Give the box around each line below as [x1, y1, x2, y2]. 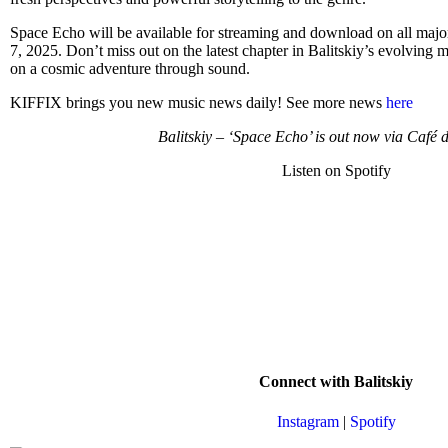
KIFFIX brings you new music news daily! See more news [10, 94, 386, 112]
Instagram [276, 412, 339, 430]
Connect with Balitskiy [259, 373, 413, 391]
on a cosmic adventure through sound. [10, 60, 250, 78]
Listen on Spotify [281, 162, 391, 180]
